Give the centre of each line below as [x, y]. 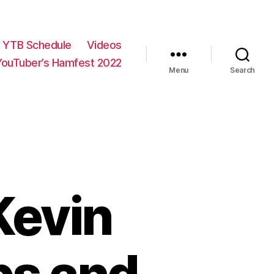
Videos [104, 45]
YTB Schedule [37, 45]
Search [243, 70]
